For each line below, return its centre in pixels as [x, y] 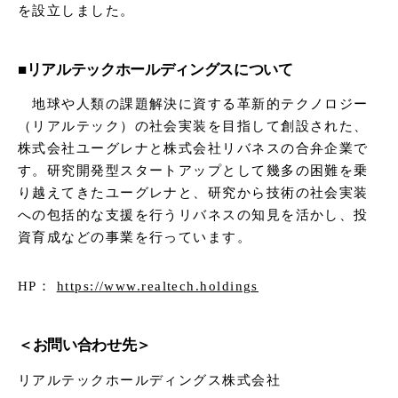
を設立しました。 [76, 10]
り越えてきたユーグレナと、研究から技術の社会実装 [193, 193]
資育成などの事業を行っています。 [135, 238]
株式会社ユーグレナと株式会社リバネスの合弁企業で [193, 149]
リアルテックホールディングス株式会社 [150, 380]
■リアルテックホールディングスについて [155, 69]
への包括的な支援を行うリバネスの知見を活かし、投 [193, 215]
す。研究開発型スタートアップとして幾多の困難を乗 [193, 171]
